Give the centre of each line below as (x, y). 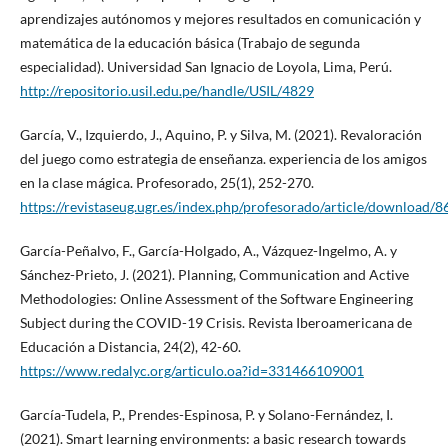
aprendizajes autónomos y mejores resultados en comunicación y (220, 19)
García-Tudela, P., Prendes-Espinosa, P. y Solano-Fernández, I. (206, 415)
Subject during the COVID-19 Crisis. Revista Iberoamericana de (215, 323)
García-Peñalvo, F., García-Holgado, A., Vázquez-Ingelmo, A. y (208, 251)
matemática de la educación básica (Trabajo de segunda (189, 43)
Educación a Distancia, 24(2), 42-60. (130, 347)
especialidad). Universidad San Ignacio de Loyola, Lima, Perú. (205, 67)
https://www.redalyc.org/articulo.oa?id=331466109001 (191, 371)
